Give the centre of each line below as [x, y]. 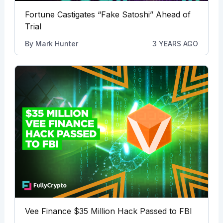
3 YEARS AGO [175, 43]
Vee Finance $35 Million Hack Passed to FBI [108, 211]
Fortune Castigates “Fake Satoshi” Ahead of [108, 14]
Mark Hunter [56, 43]
